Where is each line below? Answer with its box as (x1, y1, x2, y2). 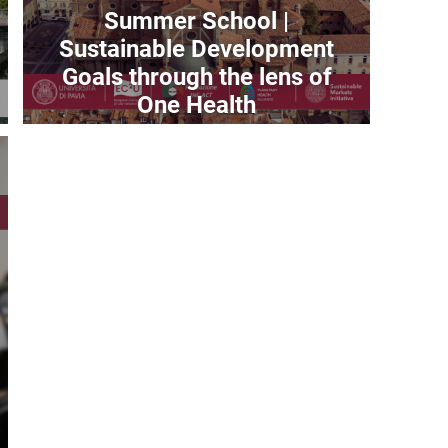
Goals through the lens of (61, 62, 332, 91)
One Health (137, 90, 257, 119)
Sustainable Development (59, 34, 335, 63)
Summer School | (104, 6, 290, 35)
